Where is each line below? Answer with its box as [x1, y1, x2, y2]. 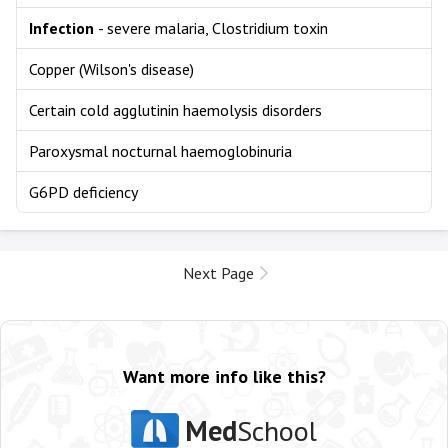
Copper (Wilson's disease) [29, 59, 194, 79]
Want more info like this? [122, 365, 326, 388]
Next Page [182, 263, 254, 283]
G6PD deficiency [29, 182, 138, 202]
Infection [29, 18, 98, 38]
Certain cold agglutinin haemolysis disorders [29, 100, 322, 120]
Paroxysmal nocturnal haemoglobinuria [29, 141, 292, 161]
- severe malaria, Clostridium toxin [98, 18, 328, 38]
